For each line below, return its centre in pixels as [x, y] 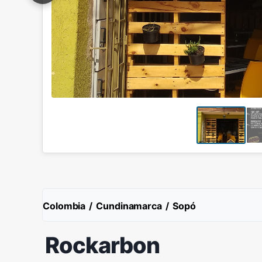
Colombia [64, 206]
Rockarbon [102, 245]
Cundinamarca [129, 206]
